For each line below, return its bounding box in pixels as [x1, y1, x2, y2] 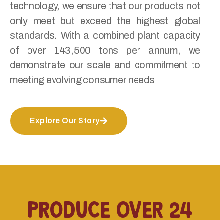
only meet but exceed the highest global [10, 15, 200, 27]
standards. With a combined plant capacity [10, 30, 200, 41]
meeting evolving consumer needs [10, 74, 155, 85]
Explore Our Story [30, 116, 100, 125]
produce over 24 [27, 194, 192, 218]
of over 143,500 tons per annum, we [10, 45, 200, 56]
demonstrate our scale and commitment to [10, 59, 200, 71]
